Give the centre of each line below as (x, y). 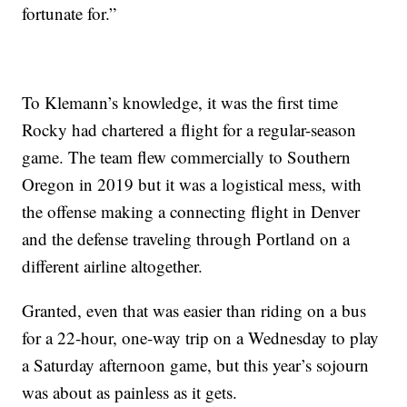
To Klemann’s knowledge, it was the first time (180, 102)
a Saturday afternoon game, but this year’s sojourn (196, 364)
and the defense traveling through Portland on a (186, 238)
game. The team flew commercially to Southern (187, 156)
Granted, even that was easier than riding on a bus (194, 310)
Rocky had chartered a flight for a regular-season (189, 129)
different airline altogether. (113, 265)
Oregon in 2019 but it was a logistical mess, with (192, 184)
